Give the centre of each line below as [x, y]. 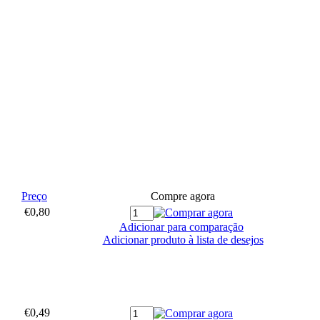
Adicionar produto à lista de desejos [183, 239]
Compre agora [183, 196]
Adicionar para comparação [181, 226]
